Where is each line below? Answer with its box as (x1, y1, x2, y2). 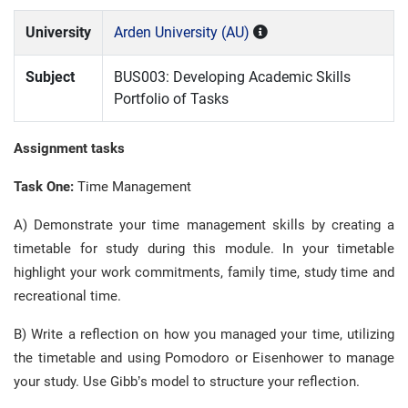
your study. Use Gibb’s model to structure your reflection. (14, 373, 360, 390)
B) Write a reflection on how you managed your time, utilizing (14, 326, 394, 342)
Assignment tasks (14, 140, 125, 157)
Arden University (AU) (114, 24, 250, 41)
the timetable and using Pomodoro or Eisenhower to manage (14, 350, 394, 366)
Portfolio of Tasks (114, 90, 229, 107)
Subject (25, 68, 75, 86)
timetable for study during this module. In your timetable (14, 240, 394, 257)
